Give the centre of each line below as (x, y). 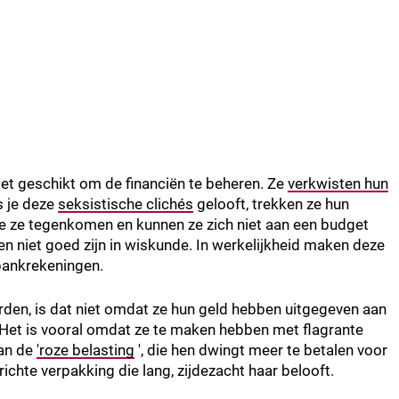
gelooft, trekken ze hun (271, 204)
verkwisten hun (338, 184)
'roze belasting (85, 350)
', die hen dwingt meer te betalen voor (261, 350)
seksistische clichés (126, 204)
